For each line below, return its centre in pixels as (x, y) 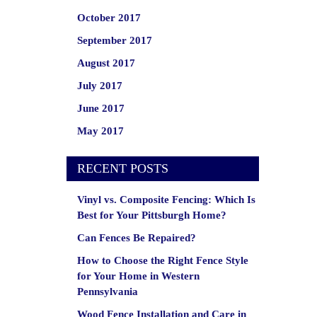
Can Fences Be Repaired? (136, 238)
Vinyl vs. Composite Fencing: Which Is (166, 200)
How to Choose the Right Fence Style (162, 260)
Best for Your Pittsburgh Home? (151, 215)
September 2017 (114, 40)
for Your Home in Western (138, 276)
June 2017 (100, 108)
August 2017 (106, 63)
